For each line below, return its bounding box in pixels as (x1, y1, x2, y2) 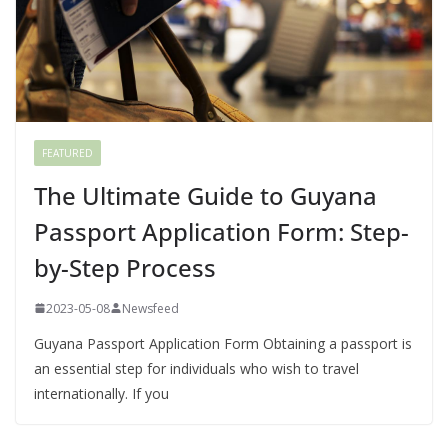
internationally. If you (34, 383, 169, 403)
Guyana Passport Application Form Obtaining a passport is (34, 333, 412, 353)
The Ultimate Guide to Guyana (34, 178, 377, 212)
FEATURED (42, 145, 93, 160)
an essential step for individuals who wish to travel (34, 358, 359, 378)
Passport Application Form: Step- (34, 214, 409, 248)
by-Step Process (34, 250, 216, 284)
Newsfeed (122, 299, 179, 317)
